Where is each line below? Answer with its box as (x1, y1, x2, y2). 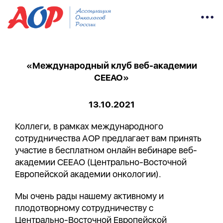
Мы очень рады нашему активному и (15, 191, 164, 201)
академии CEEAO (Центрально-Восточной (15, 157, 187, 167)
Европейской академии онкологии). (15, 169, 161, 179)
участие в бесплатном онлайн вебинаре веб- (15, 145, 197, 155)
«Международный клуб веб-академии (26, 60, 197, 71)
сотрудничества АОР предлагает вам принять (15, 133, 202, 143)
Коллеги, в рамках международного (15, 121, 163, 131)
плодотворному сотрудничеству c (15, 203, 153, 213)
